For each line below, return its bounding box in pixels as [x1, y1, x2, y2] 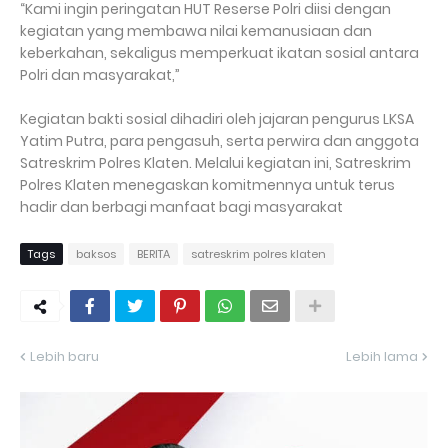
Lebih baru [30, 347, 99, 366]
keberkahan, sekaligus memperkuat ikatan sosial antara [20, 43, 419, 63]
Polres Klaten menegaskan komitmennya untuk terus [20, 175, 395, 195]
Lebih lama [346, 347, 418, 366]
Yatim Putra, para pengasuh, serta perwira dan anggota [20, 131, 419, 151]
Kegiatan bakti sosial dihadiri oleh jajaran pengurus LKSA [20, 109, 414, 129]
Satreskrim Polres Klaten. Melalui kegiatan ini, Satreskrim [20, 153, 411, 173]
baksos [76, 246, 116, 262]
